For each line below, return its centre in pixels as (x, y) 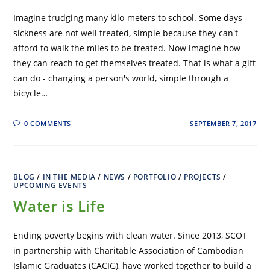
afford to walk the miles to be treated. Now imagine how (127, 48)
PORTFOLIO (155, 177)
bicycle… (31, 93)
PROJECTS (202, 177)
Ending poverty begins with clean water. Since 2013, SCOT (130, 236)
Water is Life (59, 206)
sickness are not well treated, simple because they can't (126, 33)
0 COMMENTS (48, 124)
